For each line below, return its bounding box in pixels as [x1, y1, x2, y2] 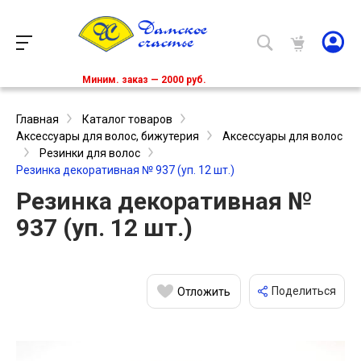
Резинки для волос [39, 147, 140, 160]
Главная [16, 113, 59, 127]
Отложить [177, 284, 230, 298]
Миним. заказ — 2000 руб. [82, 74, 206, 86]
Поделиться [272, 284, 336, 298]
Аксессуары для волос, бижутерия [16, 130, 199, 143]
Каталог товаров [82, 113, 172, 127]
